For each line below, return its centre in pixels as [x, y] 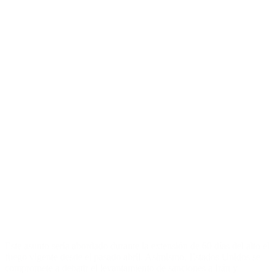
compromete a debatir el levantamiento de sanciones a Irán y [121, 268]
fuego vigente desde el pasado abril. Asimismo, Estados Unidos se [133, 257]
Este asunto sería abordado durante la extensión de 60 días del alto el [137, 246]
